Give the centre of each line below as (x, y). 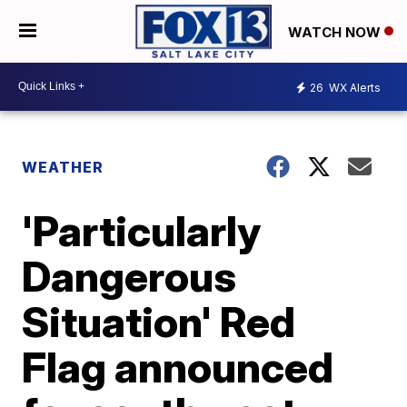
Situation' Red (159, 321)
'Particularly (142, 230)
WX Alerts (353, 88)
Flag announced (178, 367)
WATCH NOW (336, 32)
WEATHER (63, 167)
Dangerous (129, 276)
